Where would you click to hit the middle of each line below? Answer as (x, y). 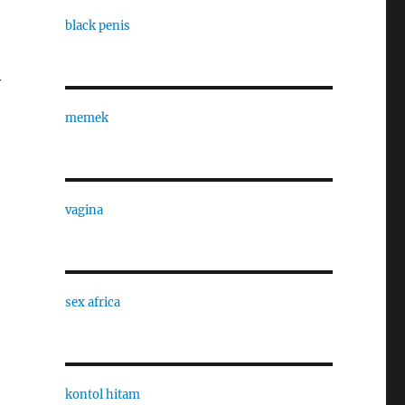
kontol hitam (102, 395)
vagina (84, 210)
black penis (97, 26)
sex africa (92, 302)
